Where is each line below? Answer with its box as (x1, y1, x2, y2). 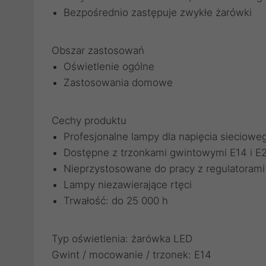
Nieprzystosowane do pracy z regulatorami (64, 163, 265, 175)
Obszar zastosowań (52, 45, 144, 56)
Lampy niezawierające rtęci (64, 179, 192, 191)
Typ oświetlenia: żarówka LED (52, 233, 192, 245)
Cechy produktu (52, 115, 126, 126)
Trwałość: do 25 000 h (64, 195, 168, 207)
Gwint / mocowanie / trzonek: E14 (52, 249, 211, 261)
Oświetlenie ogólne (64, 61, 154, 72)
